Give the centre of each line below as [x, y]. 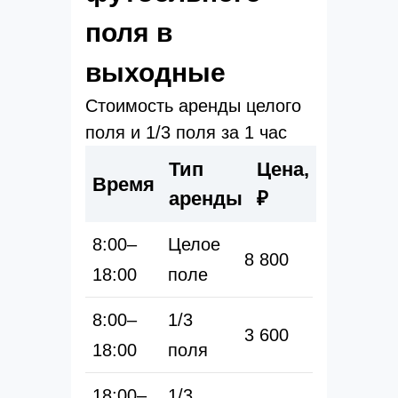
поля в [129, 32]
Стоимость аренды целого [193, 106]
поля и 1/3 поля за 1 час [186, 132]
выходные [155, 72]
